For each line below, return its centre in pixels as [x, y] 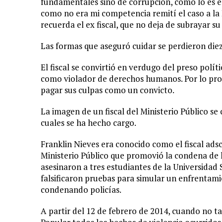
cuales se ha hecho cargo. [88, 123]
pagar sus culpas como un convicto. [108, 90]
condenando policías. [81, 190]
